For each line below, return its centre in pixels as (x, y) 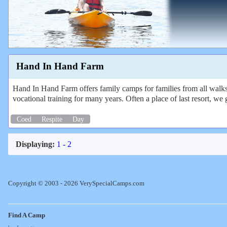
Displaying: (35, 144)
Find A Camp (27, 215)
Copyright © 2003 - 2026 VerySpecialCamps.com (76, 183)
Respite (52, 119)
